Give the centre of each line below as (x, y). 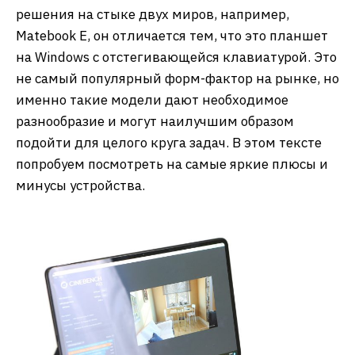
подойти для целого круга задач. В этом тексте (169, 143)
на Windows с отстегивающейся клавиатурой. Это (176, 57)
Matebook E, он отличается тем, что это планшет (172, 36)
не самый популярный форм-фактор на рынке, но (177, 78)
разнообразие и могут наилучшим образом (155, 121)
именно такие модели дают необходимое (152, 100)
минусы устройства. (80, 185)
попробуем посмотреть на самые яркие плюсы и (172, 164)
